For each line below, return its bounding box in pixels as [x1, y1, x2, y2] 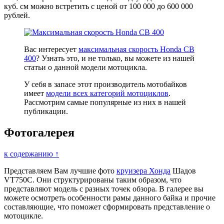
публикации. [24, 107, 68, 116]
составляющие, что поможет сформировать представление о [4, 202, 210, 211]
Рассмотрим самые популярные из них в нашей [24, 98, 186, 107]
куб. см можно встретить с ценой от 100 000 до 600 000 [4, 2, 193, 11]
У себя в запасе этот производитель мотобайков [24, 80, 187, 89]
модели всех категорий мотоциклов [46, 89, 168, 98]
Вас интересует [24, 45, 78, 54]
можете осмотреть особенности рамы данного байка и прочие [4, 193, 215, 202]
